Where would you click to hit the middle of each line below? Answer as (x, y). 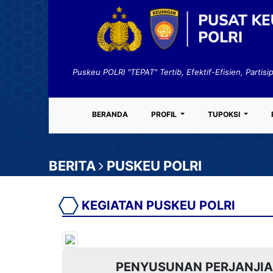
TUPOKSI (225, 114)
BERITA (74, 166)
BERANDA (110, 114)
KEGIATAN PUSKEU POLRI (157, 205)
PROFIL (165, 114)
